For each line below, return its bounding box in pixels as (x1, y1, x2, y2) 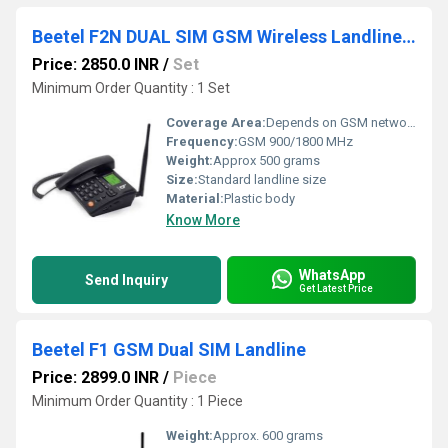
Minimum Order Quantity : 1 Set (32, 80, 230, 96)
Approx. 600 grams (213, 428, 323, 443)
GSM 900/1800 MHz (238, 134, 353, 149)
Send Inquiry (85, 272, 168, 288)
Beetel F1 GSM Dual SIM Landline (32, 339, 306, 360)
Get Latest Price (299, 282, 373, 294)
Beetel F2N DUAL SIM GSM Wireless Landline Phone (402, 26, 416, 47)
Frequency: (166, 134, 238, 149)
